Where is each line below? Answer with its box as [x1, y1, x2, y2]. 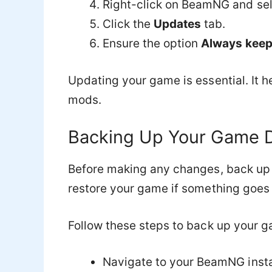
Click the [103, 17, 154, 32]
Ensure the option [103, 36, 202, 51]
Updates [154, 17, 202, 32]
